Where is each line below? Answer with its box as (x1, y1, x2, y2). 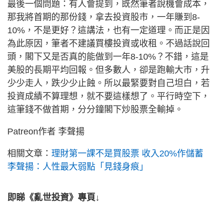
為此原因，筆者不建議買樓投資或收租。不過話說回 (7, 39, 210, 48)
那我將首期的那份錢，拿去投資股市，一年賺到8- (7, 12, 200, 22)
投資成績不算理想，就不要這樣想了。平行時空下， (7, 91, 210, 101)
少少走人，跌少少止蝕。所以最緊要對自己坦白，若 (7, 78, 210, 88)
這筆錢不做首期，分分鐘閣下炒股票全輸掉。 (7, 105, 183, 114)
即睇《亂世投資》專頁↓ (7, 193, 100, 202)
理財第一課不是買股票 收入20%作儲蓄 (51, 149, 203, 158)
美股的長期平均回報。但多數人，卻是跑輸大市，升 (7, 65, 210, 75)
